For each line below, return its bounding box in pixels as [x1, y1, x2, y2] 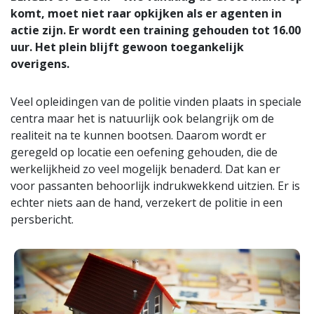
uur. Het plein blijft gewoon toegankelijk [11, 39, 244, 55]
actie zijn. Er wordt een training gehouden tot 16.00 [11, 22, 301, 38]
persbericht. [11, 211, 74, 227]
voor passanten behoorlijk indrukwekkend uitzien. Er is [11, 177, 300, 193]
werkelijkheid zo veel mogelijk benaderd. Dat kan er [11, 161, 280, 177]
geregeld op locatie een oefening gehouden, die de [11, 144, 278, 160]
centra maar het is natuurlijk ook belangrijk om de [11, 110, 274, 126]
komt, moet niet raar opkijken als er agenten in [11, 5, 282, 21]
